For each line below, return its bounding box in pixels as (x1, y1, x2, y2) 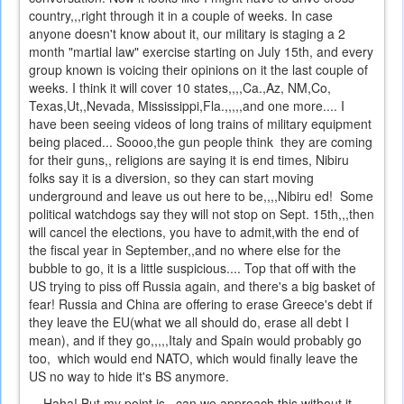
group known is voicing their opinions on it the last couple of (29, 60, 368, 79)
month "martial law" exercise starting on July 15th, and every (29, 42, 373, 61)
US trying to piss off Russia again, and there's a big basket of (29, 277, 375, 296)
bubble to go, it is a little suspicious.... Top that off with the (29, 259, 356, 278)
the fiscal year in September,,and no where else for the (29, 241, 341, 260)
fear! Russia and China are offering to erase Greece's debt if (29, 295, 372, 314)
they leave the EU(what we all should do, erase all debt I (29, 313, 349, 332)
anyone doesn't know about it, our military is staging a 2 (29, 24, 345, 43)
